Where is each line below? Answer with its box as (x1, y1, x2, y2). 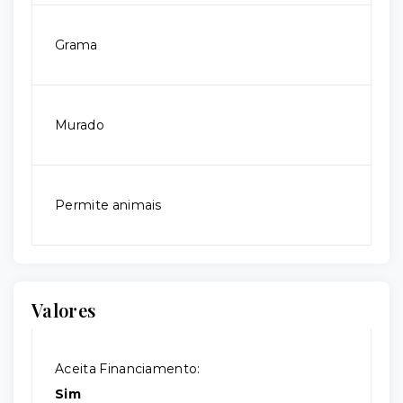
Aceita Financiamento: (55, 361, 201, 377)
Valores (31, 298, 96, 322)
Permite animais (55, 197, 162, 213)
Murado (55, 117, 104, 133)
